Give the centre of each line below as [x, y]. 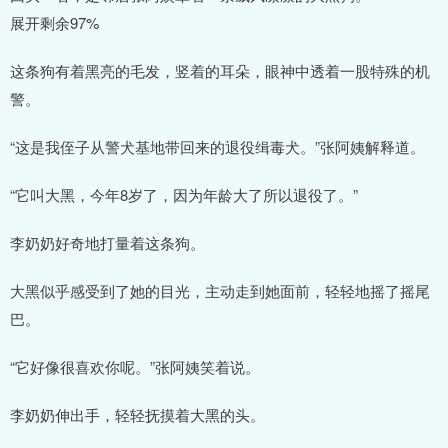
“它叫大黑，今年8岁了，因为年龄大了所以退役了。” [184, 194]
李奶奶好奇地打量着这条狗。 [107, 242]
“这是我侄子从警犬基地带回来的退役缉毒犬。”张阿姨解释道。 [217, 146]
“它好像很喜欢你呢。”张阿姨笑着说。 [135, 366]
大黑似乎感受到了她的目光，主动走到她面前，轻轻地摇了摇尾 [220, 290]
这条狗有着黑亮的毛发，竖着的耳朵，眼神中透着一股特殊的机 [220, 70]
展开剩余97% [54, 22]
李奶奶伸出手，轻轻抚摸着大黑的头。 [137, 414]
